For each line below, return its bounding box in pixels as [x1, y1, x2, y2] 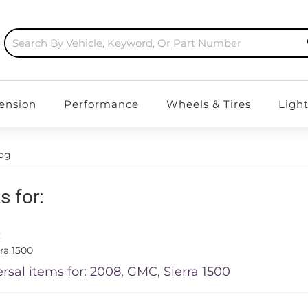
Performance [63, 98, 139, 111]
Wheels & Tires [166, 98, 251, 111]
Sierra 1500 [164, 264, 230, 279]
